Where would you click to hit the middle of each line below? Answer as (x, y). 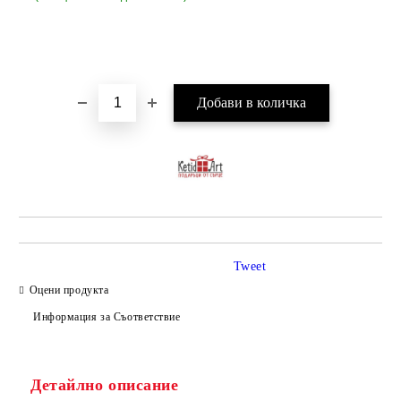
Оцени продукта (69, 290)
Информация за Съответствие (107, 316)
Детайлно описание (105, 385)
